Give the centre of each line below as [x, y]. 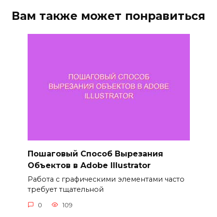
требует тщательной [65, 190]
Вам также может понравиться [108, 16]
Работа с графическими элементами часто [106, 179]
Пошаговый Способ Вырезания [95, 154]
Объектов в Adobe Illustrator [89, 165]
